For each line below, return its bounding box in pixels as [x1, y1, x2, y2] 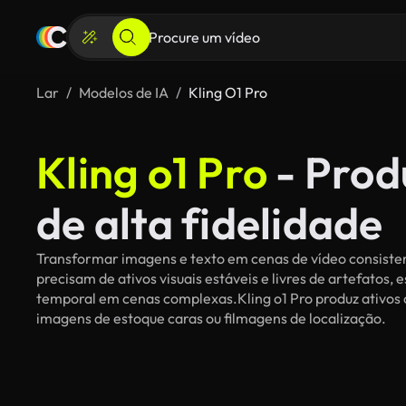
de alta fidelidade [36, 196, 383, 250]
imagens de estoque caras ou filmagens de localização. [36, 309, 386, 327]
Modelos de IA [79, 83, 169, 101]
